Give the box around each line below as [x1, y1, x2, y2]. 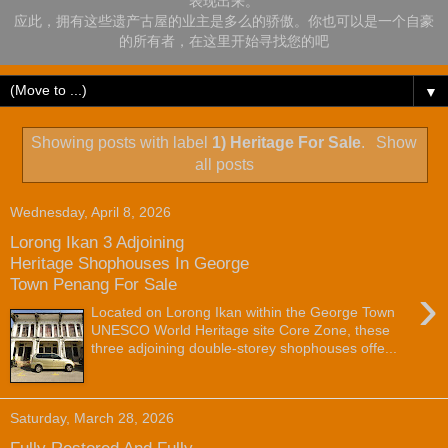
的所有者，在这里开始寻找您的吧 [119, 33, 329, 49]
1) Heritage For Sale [212, 134, 362, 152]
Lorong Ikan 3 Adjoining [10, 231, 184, 252]
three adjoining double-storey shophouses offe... [91, 340, 398, 357]
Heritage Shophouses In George [10, 252, 249, 273]
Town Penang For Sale [10, 273, 177, 294]
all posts [194, 156, 254, 174]
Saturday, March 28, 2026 [10, 410, 174, 427]
